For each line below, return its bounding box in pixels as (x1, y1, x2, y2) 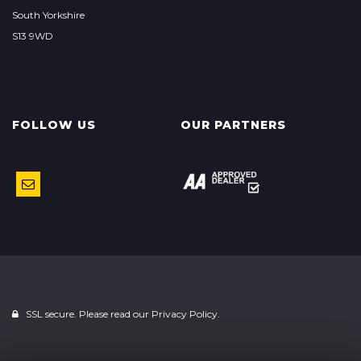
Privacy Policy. (151, 308, 220, 321)
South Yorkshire (12, 9, 85, 21)
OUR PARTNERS (180, 118, 286, 132)
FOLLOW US (12, 118, 96, 132)
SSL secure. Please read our (23, 308, 151, 321)
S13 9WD (12, 30, 53, 42)
